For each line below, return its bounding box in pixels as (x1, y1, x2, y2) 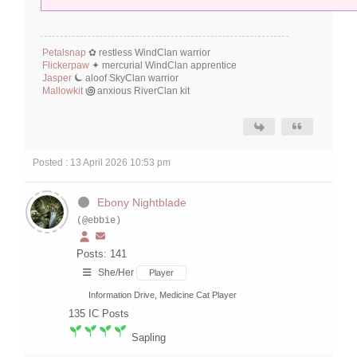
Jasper (42, 73, 72, 84)
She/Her (98, 267, 134, 279)
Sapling (131, 331, 166, 344)
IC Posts (88, 308, 129, 320)
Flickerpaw (42, 60, 89, 72)
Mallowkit (42, 85, 83, 97)
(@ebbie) (76, 215, 121, 227)
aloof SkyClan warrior (85, 73, 178, 84)
